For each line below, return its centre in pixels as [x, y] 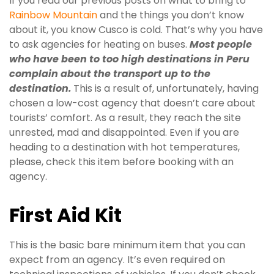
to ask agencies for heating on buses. [99, 45]
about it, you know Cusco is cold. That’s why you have [136, 30]
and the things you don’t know [171, 15]
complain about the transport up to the [110, 74]
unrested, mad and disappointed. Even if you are [124, 133]
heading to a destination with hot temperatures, [124, 147]
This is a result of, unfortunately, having [166, 89]
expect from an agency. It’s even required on [117, 259]
